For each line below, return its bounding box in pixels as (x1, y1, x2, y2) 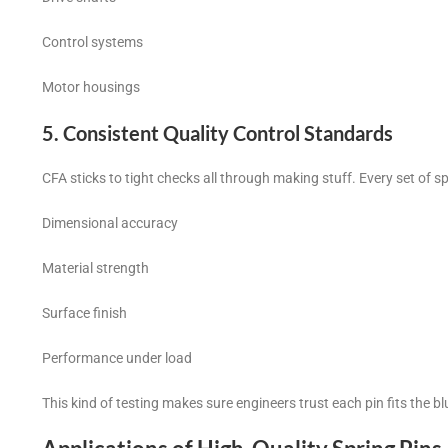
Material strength (42, 260, 149, 277)
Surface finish (42, 305, 127, 322)
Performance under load (42, 350, 192, 367)
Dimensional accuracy (42, 215, 178, 232)
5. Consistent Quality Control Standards (42, 121, 393, 146)
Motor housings (42, 79, 140, 96)
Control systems (42, 34, 143, 51)
